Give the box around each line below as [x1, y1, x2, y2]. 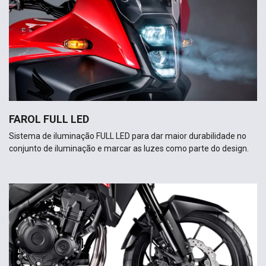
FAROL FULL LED [9, 113, 89, 126]
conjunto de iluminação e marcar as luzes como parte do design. [9, 144, 249, 154]
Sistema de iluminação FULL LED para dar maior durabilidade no [9, 131, 246, 141]
